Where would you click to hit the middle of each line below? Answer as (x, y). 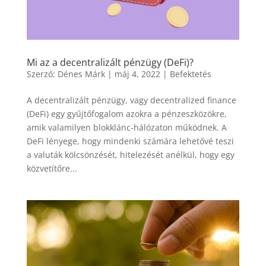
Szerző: (42, 74)
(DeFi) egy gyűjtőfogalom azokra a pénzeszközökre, (126, 113)
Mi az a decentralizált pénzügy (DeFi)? (110, 62)
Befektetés (190, 74)
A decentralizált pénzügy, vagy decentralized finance (131, 100)
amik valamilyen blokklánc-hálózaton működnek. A (126, 127)
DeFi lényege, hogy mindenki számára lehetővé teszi (130, 141)
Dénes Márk (81, 74)
